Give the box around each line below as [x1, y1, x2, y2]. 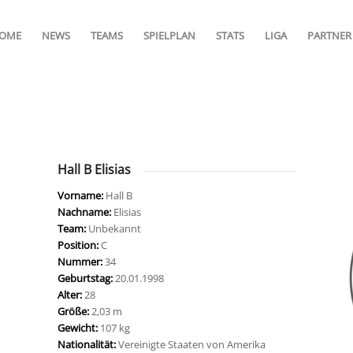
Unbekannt [87, 221, 141, 236]
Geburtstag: [57, 270, 115, 285]
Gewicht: [57, 320, 100, 335]
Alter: [57, 287, 84, 302]
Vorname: [57, 188, 106, 203]
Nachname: [57, 204, 113, 219]
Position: [57, 237, 101, 252]
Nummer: [57, 254, 105, 269]
